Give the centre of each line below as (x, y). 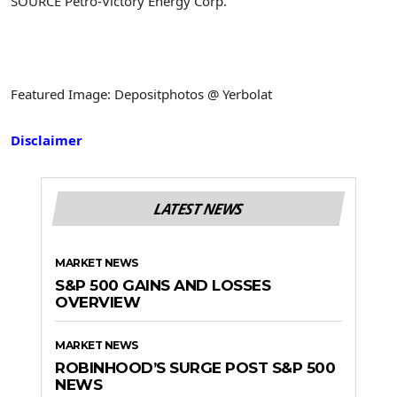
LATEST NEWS (198, 209)
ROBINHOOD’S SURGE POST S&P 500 (195, 368)
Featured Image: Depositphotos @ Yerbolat (141, 93)
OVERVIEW (97, 303)
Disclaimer (47, 140)
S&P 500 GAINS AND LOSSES (163, 286)
